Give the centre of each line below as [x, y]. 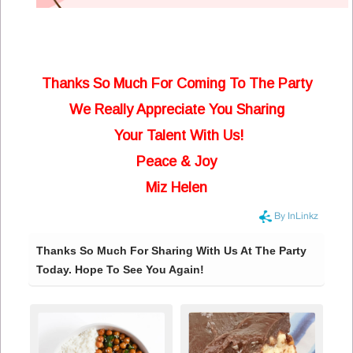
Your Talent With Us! [176, 136]
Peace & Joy [176, 162]
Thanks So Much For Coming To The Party [176, 84]
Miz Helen [176, 188]
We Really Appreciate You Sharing [176, 110]
